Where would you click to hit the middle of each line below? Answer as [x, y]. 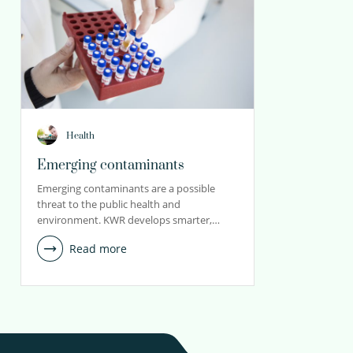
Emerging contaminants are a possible [126, 188]
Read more [98, 248]
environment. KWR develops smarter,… [128, 220]
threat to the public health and [109, 204]
